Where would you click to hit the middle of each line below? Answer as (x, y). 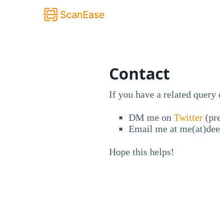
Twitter (188, 117)
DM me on (151, 117)
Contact (139, 73)
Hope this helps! (142, 151)
